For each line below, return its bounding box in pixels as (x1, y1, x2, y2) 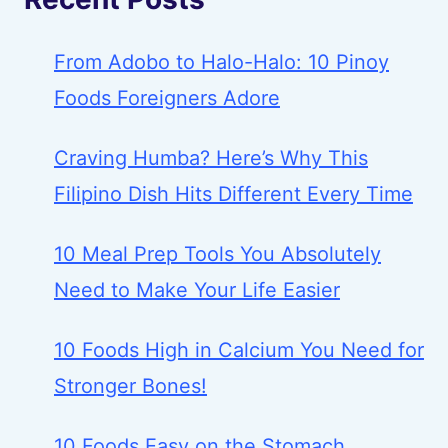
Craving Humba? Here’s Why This (54, 145, 368, 170)
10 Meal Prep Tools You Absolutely (54, 241, 381, 266)
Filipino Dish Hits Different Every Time (54, 181, 413, 206)
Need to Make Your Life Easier (54, 277, 340, 302)
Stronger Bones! (54, 373, 207, 398)
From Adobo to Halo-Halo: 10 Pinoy (54, 49, 389, 74)
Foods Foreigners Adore (54, 85, 280, 110)
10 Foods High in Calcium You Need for (54, 337, 424, 362)
